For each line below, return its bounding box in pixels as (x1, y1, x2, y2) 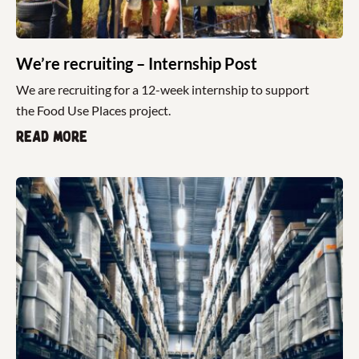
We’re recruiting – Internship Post (16, 54, 257, 74)
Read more (16, 128, 87, 147)
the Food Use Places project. (16, 103, 171, 119)
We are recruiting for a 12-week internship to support (16, 82, 309, 98)
